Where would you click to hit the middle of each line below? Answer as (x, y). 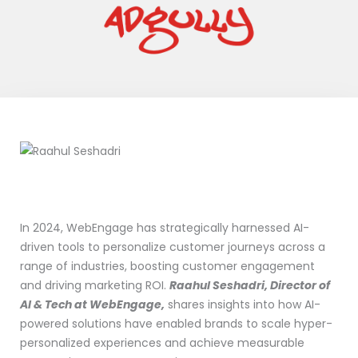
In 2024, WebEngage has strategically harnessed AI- (165, 227)
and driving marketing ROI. (95, 285)
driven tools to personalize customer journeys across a (173, 247)
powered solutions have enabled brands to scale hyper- (176, 323)
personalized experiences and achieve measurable (162, 342)
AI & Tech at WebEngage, (92, 304)
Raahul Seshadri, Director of (250, 285)
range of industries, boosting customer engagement (167, 266)
